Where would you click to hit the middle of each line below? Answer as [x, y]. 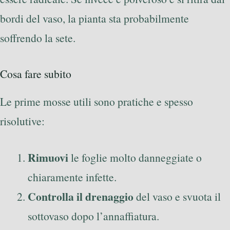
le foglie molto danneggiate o [135, 157]
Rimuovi [48, 157]
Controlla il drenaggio [81, 196]
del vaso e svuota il [177, 196]
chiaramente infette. [72, 177]
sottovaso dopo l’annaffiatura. [93, 216]
